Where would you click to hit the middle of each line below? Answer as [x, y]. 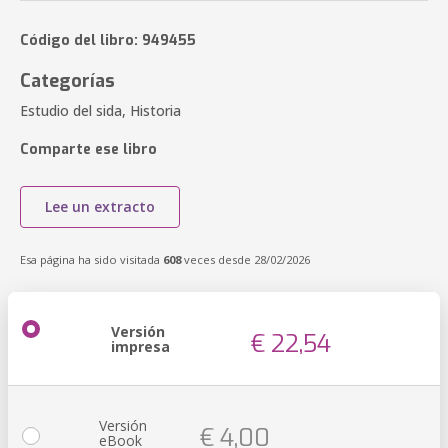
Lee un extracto [100, 206]
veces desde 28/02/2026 [245, 259]
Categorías [67, 81]
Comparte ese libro [88, 149]
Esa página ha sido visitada [91, 259]
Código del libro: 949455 [108, 40]
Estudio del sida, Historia [100, 110]
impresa [140, 346]
